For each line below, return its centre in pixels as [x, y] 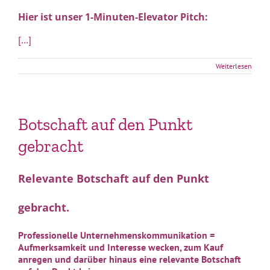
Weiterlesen [234, 66]
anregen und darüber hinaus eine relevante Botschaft [130, 259]
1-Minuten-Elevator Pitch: [146, 17]
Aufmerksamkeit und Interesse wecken [99, 247]
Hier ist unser [52, 17]
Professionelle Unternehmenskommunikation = [116, 235]
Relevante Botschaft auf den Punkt [114, 179]
